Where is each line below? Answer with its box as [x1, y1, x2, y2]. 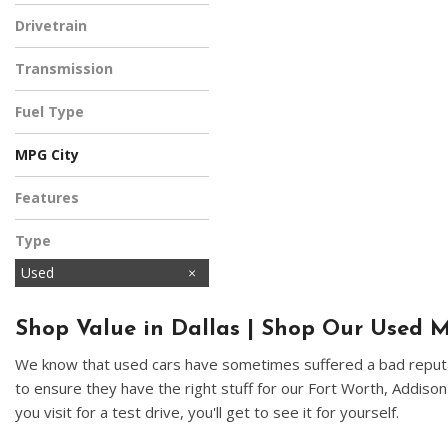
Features [15, 188, 79, 207]
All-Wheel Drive [21, 41, 119, 60]
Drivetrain [15, 16, 87, 35]
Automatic [21, 84, 88, 103]
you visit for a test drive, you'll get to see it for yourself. [15, 402, 399, 422]
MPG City [15, 145, 79, 164]
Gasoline [21, 127, 77, 146]
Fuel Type [15, 102, 84, 121]
